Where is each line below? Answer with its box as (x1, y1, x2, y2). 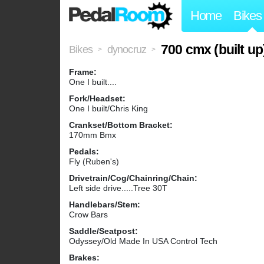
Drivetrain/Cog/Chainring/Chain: (69, 173, 197, 183)
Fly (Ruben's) (69, 157, 119, 167)
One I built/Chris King (69, 104, 148, 114)
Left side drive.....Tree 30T (69, 183, 167, 193)
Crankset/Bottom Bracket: (69, 120, 173, 130)
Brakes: (69, 253, 100, 263)
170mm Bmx (69, 130, 116, 140)
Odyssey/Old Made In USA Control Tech (69, 236, 217, 246)
